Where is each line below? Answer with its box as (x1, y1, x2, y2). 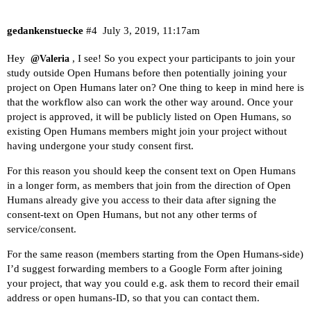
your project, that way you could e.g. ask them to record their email (7, 278, 299, 289)
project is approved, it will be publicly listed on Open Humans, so (7, 111, 292, 123)
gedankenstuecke (7, 25, 83, 37)
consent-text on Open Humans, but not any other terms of (7, 209, 257, 221)
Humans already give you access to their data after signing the (7, 194, 276, 206)
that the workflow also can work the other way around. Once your (7, 96, 293, 108)
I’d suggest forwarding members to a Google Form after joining (7, 263, 283, 275)
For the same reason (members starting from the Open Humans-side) (7, 249, 303, 260)
